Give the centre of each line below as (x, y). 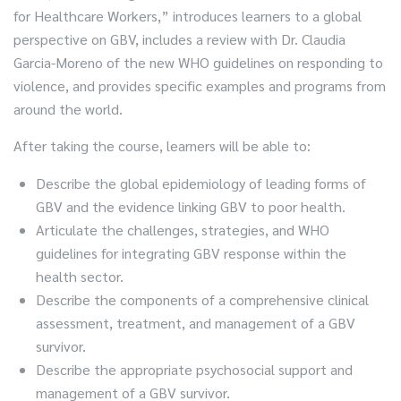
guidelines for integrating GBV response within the (191, 253)
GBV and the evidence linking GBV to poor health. (191, 206)
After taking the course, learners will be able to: (162, 145)
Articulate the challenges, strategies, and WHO (183, 230)
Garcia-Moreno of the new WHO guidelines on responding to (198, 62)
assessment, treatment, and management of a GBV (196, 323)
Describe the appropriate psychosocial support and (194, 369)
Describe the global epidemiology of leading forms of (201, 183)
